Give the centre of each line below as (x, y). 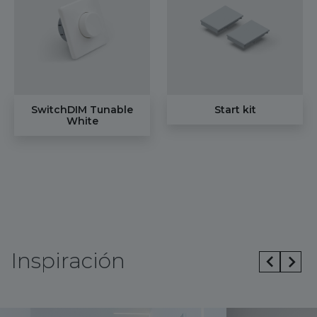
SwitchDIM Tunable (82, 109)
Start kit (235, 109)
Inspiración (68, 260)
